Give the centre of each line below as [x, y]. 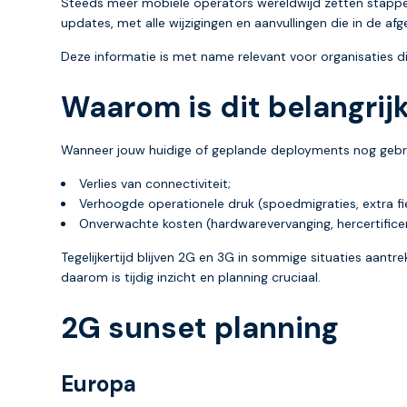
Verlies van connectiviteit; [155, 183]
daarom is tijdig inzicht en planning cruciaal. [191, 277]
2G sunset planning [200, 328]
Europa [99, 383]
